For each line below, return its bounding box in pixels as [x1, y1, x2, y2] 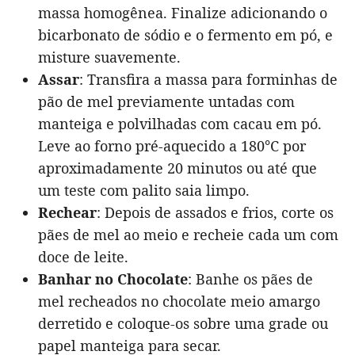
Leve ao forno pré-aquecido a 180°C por [38, 136, 306, 156]
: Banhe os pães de [188, 269, 313, 289]
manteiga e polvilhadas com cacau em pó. [38, 114, 322, 134]
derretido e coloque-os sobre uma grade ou [38, 314, 328, 334]
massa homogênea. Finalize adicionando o [38, 3, 327, 23]
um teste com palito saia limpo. [38, 181, 250, 200]
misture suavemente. [38, 48, 181, 67]
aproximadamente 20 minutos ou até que [38, 158, 317, 178]
